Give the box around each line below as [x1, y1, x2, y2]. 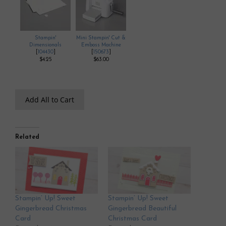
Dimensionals [29, 42, 62, 48]
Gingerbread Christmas [15, 205, 87, 213]
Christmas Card [108, 215, 157, 223]
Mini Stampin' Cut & [76, 35, 126, 41]
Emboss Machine [81, 42, 121, 48]
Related [15, 134, 39, 140]
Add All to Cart [25, 94, 74, 104]
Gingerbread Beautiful [108, 205, 177, 213]
